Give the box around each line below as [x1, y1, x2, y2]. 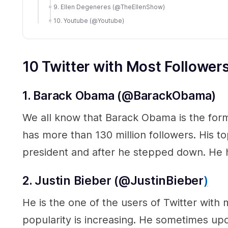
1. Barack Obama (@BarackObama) [22, 89, 216, 103]
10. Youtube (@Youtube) [53, 17, 124, 24]
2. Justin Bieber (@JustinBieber [22, 174, 204, 188]
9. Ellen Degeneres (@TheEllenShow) [53, 3, 165, 11]
